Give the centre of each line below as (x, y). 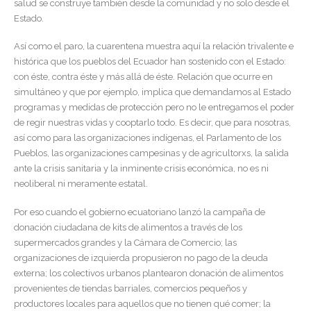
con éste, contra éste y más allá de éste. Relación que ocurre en (143, 77)
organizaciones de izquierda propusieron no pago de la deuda (141, 258)
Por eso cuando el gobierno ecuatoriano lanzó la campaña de (140, 212)
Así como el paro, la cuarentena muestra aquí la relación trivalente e (154, 47)
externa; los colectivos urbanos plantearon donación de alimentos (149, 273)
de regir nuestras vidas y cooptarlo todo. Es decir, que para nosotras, (152, 123)
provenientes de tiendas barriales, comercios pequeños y (131, 288)
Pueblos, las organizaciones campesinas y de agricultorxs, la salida (151, 153)
